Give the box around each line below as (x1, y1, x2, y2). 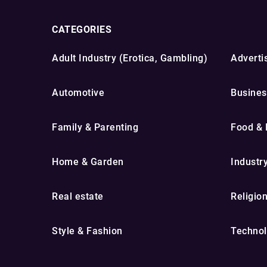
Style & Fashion (52, 225, 123, 237)
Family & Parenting (52, 122, 138, 133)
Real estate (52, 191, 104, 202)
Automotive (52, 87, 104, 98)
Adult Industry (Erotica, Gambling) (52, 52, 207, 64)
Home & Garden (52, 156, 124, 167)
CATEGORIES (52, 24, 111, 35)
